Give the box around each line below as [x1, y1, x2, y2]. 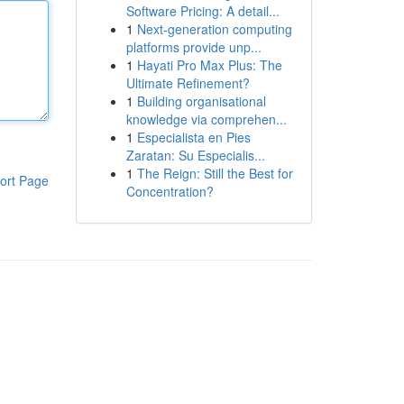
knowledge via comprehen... [125, 110, 287, 128]
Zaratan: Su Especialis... [125, 146, 265, 164]
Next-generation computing [136, 20, 292, 38]
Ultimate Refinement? [125, 74, 250, 92]
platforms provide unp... [125, 38, 262, 56]
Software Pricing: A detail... [125, 2, 280, 20]
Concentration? [125, 182, 214, 200]
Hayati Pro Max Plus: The [136, 56, 282, 74]
